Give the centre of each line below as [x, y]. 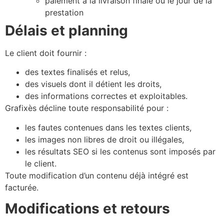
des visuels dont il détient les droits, [93, 84]
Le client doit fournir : [46, 53]
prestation [64, 12]
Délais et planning [66, 30]
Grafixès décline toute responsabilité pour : [87, 108]
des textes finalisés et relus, [77, 72]
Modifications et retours [87, 209]
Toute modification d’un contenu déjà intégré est [97, 175]
